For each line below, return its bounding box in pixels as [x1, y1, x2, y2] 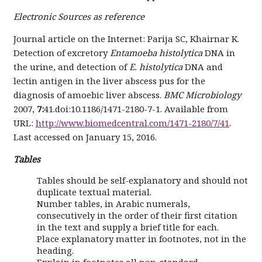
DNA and [184, 61, 223, 73]
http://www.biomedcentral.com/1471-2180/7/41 [35, 117, 229, 129]
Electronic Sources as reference [13, 11, 144, 22]
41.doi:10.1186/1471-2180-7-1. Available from [43, 103, 228, 115]
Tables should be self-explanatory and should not [36, 174, 248, 186]
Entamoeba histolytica [109, 47, 205, 58]
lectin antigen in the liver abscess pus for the [13, 75, 205, 87]
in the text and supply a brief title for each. [36, 221, 219, 233]
